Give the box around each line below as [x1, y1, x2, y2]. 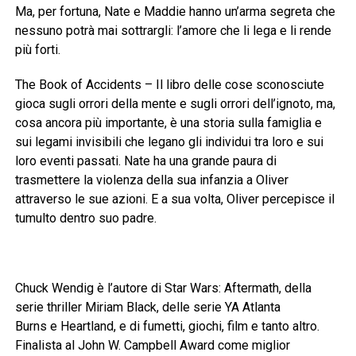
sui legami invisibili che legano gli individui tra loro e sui [14, 134, 323, 150]
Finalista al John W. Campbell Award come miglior [14, 338, 290, 354]
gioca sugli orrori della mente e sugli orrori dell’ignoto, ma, [14, 96, 335, 112]
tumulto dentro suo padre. [14, 211, 157, 226]
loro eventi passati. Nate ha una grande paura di [14, 153, 277, 169]
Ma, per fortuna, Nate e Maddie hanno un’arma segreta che [14, 4, 335, 20]
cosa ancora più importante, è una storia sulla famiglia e [14, 115, 322, 131]
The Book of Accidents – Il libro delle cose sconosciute [14, 77, 324, 93]
